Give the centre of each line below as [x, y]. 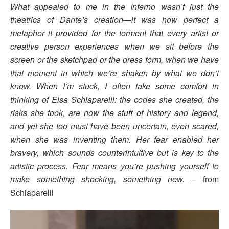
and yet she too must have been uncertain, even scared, [114, 126]
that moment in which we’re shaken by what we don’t [114, 73]
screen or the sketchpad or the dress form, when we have [114, 60]
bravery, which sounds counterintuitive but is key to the [114, 153]
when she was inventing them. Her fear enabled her [114, 140]
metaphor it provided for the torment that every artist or [114, 33]
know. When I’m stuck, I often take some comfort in [114, 86]
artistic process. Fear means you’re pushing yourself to [114, 166]
